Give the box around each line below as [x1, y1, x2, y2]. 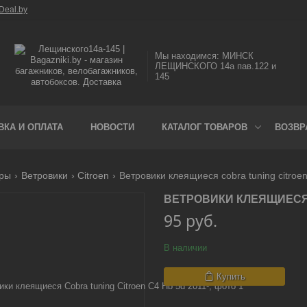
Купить [216, 271, 245, 282]
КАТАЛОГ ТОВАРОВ [162, 122, 247, 132]
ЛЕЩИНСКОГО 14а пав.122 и [155, 60, 277, 71]
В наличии [164, 243, 207, 253]
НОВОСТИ [90, 122, 134, 132]
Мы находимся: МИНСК [155, 50, 254, 61]
